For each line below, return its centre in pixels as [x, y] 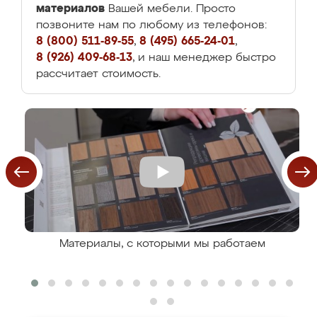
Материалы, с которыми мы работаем [162, 244]
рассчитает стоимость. [98, 74]
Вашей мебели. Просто [170, 9]
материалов [70, 8]
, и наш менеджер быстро [204, 58]
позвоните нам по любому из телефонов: [151, 25]
